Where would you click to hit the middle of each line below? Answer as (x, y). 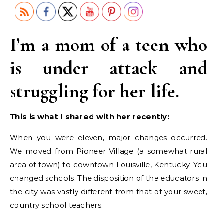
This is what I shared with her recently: (89, 116)
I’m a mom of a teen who (108, 44)
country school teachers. (56, 205)
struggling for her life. (94, 91)
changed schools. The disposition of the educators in (108, 178)
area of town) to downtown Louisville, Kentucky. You (108, 164)
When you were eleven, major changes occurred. (108, 137)
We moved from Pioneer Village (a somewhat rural (108, 151)
